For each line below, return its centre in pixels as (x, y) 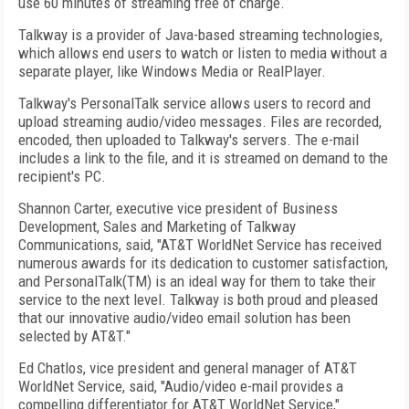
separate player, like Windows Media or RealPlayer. (172, 71)
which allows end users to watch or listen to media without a (203, 53)
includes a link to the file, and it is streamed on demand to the (203, 158)
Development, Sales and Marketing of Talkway (157, 226)
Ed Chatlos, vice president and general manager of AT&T (188, 368)
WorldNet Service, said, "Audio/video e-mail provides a (181, 386)
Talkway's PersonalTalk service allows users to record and (194, 103)
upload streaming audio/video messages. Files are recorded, (200, 121)
